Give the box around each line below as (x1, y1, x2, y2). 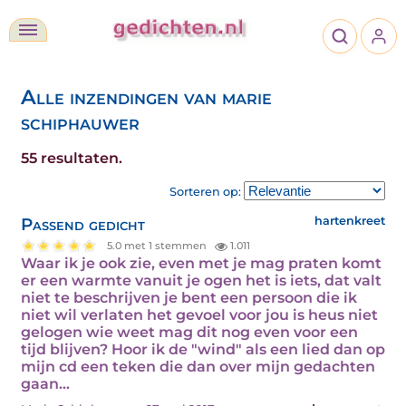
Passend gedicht (21, 214, 145, 235)
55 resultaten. (21, 150, 122, 167)
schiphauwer (21, 110, 140, 135)
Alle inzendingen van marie (21, 84, 272, 110)
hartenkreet (314, 214, 385, 227)
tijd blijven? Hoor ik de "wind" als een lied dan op (21, 340, 385, 358)
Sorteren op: (169, 185, 244, 198)
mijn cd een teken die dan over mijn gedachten (21, 357, 375, 375)
